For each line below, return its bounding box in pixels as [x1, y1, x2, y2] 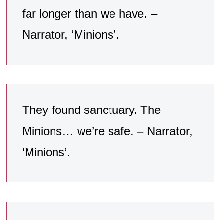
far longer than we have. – [22, 6, 157, 20]
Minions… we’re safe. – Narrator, [22, 124, 192, 137]
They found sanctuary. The [22, 103, 161, 116]
